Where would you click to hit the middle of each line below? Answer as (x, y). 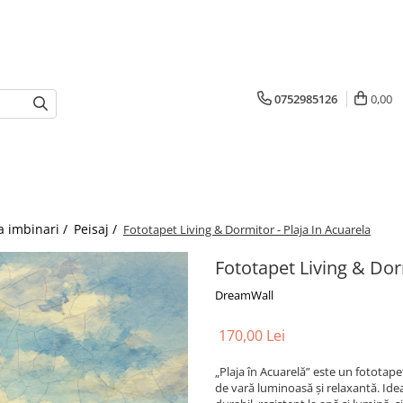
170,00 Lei (252, 336)
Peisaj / (97, 229)
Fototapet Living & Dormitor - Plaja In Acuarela (247, 229)
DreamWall (244, 295)
